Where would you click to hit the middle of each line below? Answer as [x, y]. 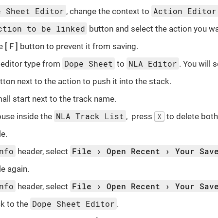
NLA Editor [153, 63]
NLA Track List [90, 116]
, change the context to [109, 11]
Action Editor [185, 11]
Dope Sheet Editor [74, 203]
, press [140, 116]
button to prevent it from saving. [78, 46]
